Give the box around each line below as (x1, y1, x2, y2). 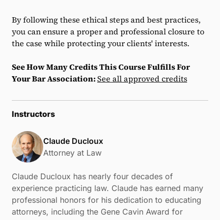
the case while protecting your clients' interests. (12, 38, 190, 49)
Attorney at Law (43, 148, 102, 158)
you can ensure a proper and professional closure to (12, 26, 204, 37)
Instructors (12, 109, 55, 119)
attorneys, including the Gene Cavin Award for (12, 207, 183, 217)
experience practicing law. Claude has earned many (12, 183, 203, 193)
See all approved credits (97, 73, 187, 84)
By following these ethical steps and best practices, (12, 14, 201, 25)
